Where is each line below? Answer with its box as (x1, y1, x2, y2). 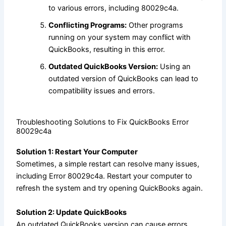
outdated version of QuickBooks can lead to (48, 74, 199, 83)
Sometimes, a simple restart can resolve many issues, (16, 159, 200, 169)
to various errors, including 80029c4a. (48, 3, 179, 13)
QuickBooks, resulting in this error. (48, 44, 165, 54)
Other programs (127, 20, 184, 30)
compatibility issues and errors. (48, 86, 155, 95)
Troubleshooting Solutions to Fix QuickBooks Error (16, 118, 189, 127)
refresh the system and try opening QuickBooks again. (16, 184, 203, 193)
